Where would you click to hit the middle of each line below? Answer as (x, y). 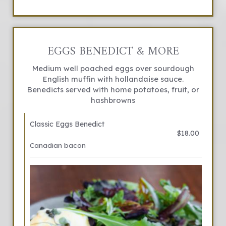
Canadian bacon (58, 145)
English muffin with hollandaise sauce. (113, 79)
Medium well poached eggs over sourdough (113, 68)
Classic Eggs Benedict (67, 124)
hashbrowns (113, 100)
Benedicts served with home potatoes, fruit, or (113, 90)
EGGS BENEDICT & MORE (113, 52)
